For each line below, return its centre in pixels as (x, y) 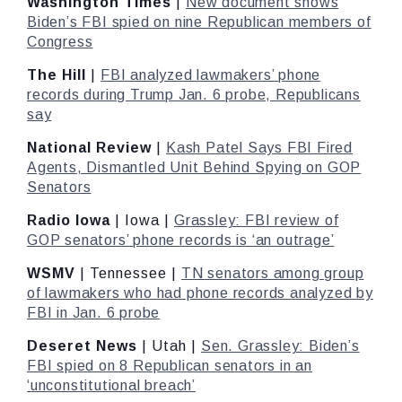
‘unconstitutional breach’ (112, 385)
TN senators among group (273, 273)
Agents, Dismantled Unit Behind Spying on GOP (194, 167)
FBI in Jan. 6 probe (94, 313)
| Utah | (169, 346)
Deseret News (82, 346)
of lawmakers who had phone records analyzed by (200, 293)
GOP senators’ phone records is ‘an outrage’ (181, 240)
